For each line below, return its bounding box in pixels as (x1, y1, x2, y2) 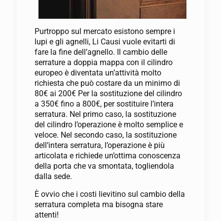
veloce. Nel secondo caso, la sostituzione (34, 130, 177, 140)
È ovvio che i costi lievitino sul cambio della (34, 189, 185, 199)
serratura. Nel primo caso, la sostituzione (34, 109, 176, 119)
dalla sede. (34, 171, 72, 181)
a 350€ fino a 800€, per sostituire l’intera (34, 99, 174, 109)
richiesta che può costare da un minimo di (34, 78, 180, 88)
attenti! (34, 210, 59, 220)
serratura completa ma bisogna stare (34, 199, 163, 209)
